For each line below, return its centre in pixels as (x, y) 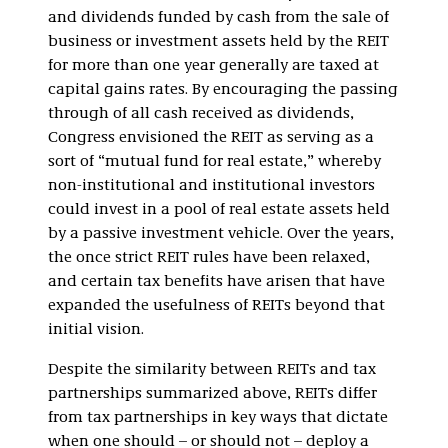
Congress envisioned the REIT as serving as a (211, 137)
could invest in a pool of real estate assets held (219, 209)
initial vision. (96, 329)
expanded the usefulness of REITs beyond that (216, 305)
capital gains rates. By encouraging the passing (223, 89)
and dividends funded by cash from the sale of (218, 17)
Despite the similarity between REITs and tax (212, 369)
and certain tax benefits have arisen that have (216, 281)
